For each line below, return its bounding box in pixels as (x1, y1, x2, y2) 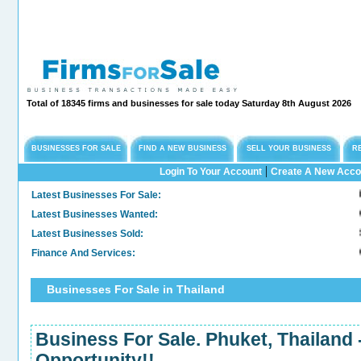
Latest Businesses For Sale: (31, 189, 161, 201)
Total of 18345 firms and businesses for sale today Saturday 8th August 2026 (27, 98, 351, 108)
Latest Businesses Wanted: (31, 209, 158, 220)
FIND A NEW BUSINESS (138, 144, 226, 152)
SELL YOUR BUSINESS (246, 144, 331, 152)
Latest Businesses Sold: (31, 228, 143, 239)
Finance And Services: (31, 247, 135, 259)
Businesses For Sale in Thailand (47, 283, 225, 296)
